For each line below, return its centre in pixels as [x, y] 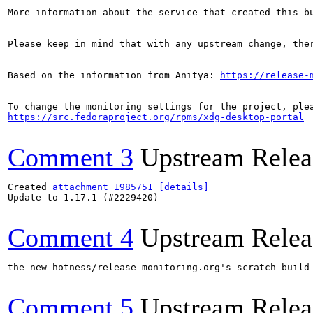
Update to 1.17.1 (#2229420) [83, 197]
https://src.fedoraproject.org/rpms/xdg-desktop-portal [156, 117]
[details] [184, 187]
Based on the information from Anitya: [114, 75]
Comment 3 [71, 157]
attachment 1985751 [103, 187]
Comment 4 [71, 238]
